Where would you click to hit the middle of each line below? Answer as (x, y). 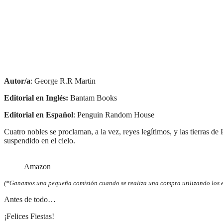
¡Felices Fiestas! (29, 217)
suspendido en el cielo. (40, 141)
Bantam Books (93, 98)
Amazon (37, 167)
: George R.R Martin (63, 81)
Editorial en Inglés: (36, 98)
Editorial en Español (39, 115)
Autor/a (17, 81)
